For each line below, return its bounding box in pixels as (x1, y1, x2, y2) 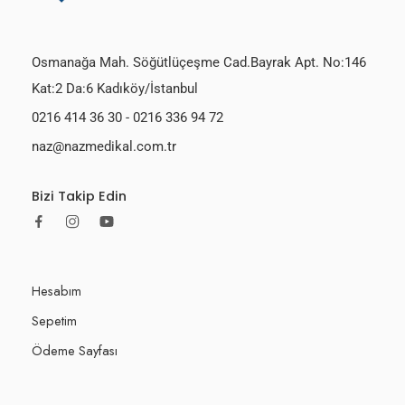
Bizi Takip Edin (32, 186, 127, 205)
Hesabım (32, 280, 81, 300)
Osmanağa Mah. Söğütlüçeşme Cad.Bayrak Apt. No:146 (32, 54, 366, 71)
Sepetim (32, 310, 77, 330)
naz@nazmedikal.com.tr (32, 138, 176, 155)
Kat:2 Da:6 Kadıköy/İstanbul (32, 80, 198, 97)
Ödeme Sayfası (32, 340, 118, 360)
